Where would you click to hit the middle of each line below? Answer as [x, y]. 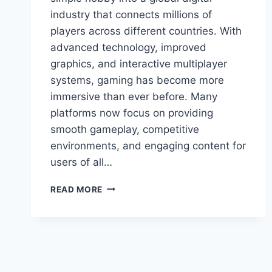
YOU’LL [118, 250]
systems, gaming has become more [137, 80]
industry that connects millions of [131, 14]
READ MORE [77, 189]
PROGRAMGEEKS [139, 224]
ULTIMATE [124, 186]
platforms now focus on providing [132, 113]
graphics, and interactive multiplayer [139, 63]
